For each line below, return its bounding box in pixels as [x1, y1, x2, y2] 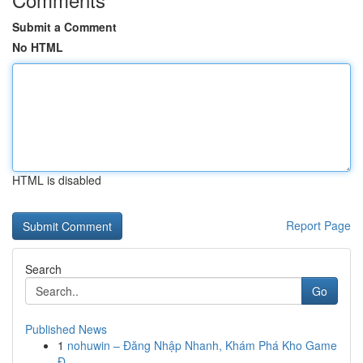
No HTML [12, 39, 63, 55]
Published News [25, 321, 107, 337]
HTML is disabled [12, 172, 101, 188]
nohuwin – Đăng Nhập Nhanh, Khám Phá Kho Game [67, 337, 337, 353]
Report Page [286, 217, 351, 233]
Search [25, 261, 62, 277]
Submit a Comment [12, 19, 117, 35]
